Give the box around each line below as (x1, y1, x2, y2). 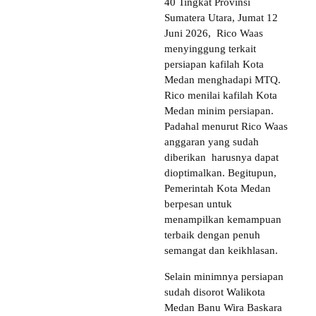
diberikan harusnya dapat (164, 152, 279, 164)
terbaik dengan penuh (164, 229, 260, 241)
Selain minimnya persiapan (164, 271, 284, 283)
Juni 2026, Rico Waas (164, 28, 263, 39)
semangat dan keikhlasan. (164, 245, 278, 257)
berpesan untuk (164, 198, 232, 210)
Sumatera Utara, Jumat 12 (164, 12, 278, 24)
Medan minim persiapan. (164, 105, 274, 117)
